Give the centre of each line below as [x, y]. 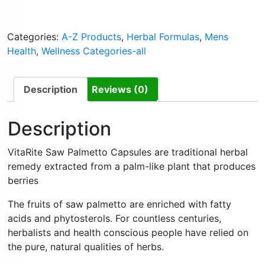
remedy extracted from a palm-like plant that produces [131, 167]
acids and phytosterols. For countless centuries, [114, 219]
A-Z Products [91, 37]
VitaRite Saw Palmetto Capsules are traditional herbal [127, 152]
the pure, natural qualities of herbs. [85, 247]
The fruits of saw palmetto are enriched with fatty [119, 204]
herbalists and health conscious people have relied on [128, 233]
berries [23, 181]
